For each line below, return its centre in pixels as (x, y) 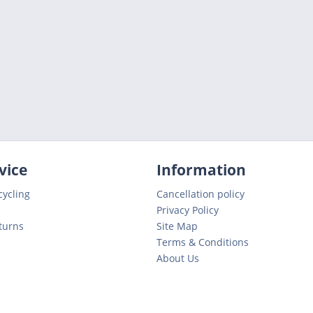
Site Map (177, 226)
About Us (178, 258)
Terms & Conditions (203, 242)
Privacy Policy (188, 210)
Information (201, 169)
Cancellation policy (201, 194)
